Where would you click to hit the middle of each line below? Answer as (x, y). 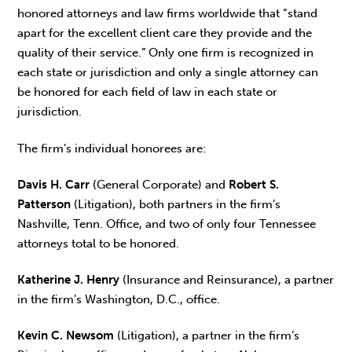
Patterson (44, 204)
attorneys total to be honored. (99, 243)
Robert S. (254, 184)
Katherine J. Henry (69, 280)
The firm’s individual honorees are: (112, 148)
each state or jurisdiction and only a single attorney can (168, 73)
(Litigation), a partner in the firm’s (207, 336)
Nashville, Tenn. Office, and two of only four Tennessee (167, 224)
